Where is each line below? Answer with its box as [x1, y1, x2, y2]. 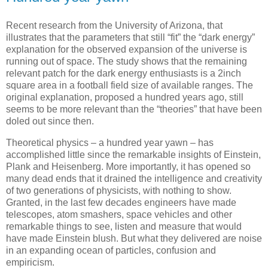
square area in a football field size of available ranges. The [6, 80, 253, 91]
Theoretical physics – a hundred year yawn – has [6, 137, 214, 148]
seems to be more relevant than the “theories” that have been [6, 104, 262, 115]
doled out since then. [6, 116, 94, 127]
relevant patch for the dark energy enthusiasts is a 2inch [6, 68, 241, 79]
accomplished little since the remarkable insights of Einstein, [6, 149, 261, 160]
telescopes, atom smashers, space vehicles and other [6, 209, 232, 220]
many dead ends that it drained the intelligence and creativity [6, 173, 262, 184]
